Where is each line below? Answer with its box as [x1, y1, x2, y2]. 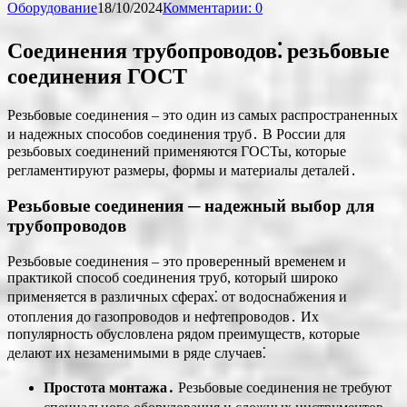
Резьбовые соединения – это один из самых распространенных [7, 106, 398, 123]
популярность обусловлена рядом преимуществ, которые [7, 326, 360, 342]
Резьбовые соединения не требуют [174, 380, 392, 396]
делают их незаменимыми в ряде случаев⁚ [7, 345, 266, 362]
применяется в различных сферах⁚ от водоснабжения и [7, 289, 347, 305]
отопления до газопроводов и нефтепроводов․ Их [7, 309, 319, 325]
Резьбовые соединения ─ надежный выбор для [7, 196, 374, 216]
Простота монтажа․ [44, 380, 174, 396]
